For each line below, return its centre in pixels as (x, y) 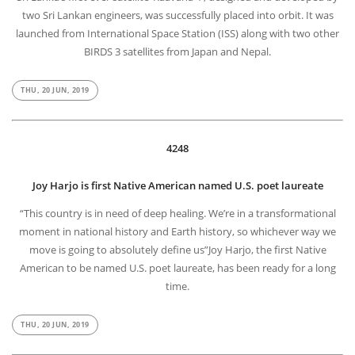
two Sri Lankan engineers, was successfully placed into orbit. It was (177, 15)
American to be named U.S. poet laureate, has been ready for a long (177, 267)
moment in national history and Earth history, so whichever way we (177, 231)
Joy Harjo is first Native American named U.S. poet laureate (177, 186)
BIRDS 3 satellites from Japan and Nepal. (177, 52)
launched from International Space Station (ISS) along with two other (177, 34)
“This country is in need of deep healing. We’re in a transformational (177, 213)
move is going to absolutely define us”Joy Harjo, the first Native (177, 249)
